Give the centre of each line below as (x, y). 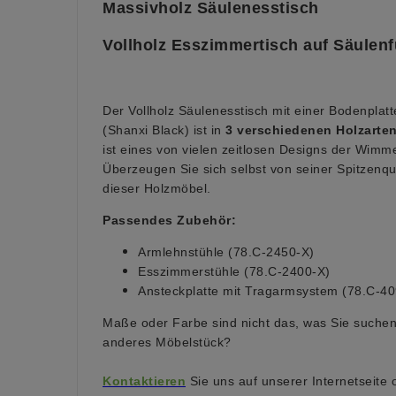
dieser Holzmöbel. (157, 189)
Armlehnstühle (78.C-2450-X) (226, 252)
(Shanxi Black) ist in (164, 130)
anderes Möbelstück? (169, 343)
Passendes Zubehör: (169, 221)
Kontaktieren (144, 381)
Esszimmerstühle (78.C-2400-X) (234, 272)
